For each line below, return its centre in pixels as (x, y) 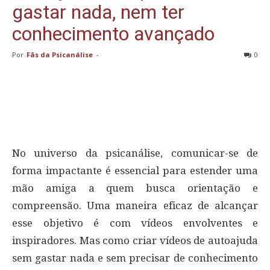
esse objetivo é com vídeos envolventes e (135, 223)
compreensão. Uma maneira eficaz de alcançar (135, 206)
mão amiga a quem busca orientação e (135, 188)
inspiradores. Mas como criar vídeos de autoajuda (135, 241)
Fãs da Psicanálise (60, 55)
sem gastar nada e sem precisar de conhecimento (135, 258)
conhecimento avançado (113, 34)
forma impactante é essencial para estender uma (135, 171)
